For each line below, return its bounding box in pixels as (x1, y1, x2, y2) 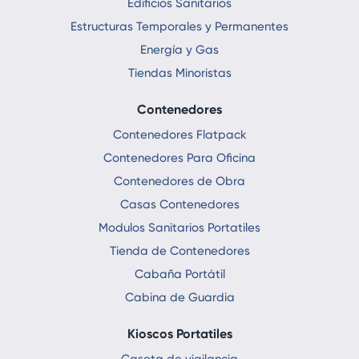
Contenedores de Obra (114, 173, 245, 188)
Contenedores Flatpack (112, 127, 247, 142)
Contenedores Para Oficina (103, 150, 256, 165)
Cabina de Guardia (124, 289, 235, 305)
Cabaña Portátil (134, 266, 225, 281)
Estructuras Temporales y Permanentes (71, 18, 288, 34)
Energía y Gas (140, 42, 219, 57)
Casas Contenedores (119, 196, 240, 212)
